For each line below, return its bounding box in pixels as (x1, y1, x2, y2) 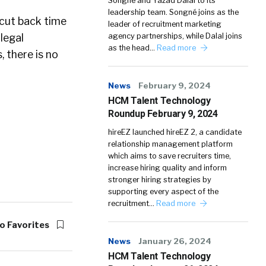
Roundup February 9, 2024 (108, 108, 218, 119)
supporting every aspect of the (108, 187, 218, 196)
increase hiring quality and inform (108, 163, 227, 172)
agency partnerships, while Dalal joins (108, 31, 242, 40)
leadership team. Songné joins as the (108, 8, 239, 17)
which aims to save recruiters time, (108, 151, 231, 160)
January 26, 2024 (138, 236, 211, 246)
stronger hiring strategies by (108, 175, 211, 184)
